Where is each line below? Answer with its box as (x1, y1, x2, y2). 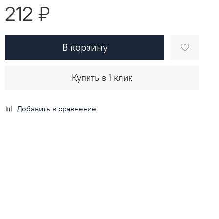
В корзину (62, 41, 108, 53)
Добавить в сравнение (17, 103, 97, 113)
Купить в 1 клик (72, 71, 133, 83)
